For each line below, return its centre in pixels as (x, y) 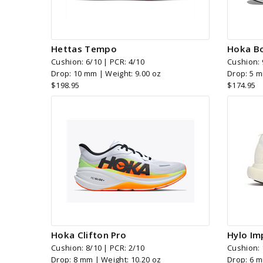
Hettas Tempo (84, 49)
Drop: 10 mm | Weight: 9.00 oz (106, 74)
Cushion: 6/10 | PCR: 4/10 (98, 62)
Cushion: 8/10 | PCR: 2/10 (98, 248)
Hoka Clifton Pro (89, 235)
